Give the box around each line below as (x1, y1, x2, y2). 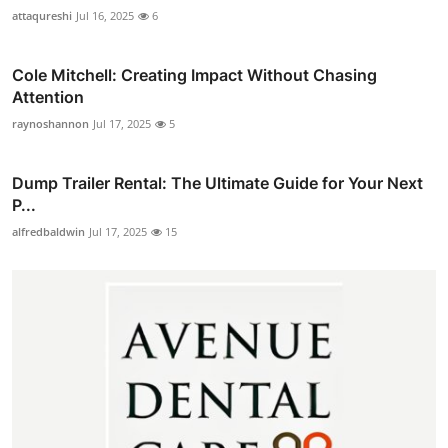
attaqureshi (12, 7, 72, 23)
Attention (12, 86, 84, 107)
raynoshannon (12, 115, 89, 131)
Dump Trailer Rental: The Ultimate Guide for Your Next (12, 172, 423, 193)
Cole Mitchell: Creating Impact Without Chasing (12, 64, 377, 85)
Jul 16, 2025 (76, 7, 134, 23)
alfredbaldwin (12, 223, 85, 239)
